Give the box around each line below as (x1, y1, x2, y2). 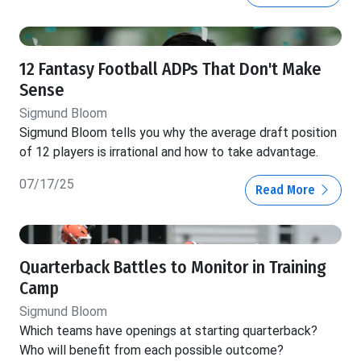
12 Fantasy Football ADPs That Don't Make (19, 58, 322, 80)
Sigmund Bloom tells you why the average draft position (19, 124, 337, 140)
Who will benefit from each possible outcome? (19, 342, 284, 358)
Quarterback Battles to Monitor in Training (19, 256, 326, 278)
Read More (255, 181, 318, 197)
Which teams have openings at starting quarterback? (19, 322, 317, 338)
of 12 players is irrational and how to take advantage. (19, 143, 318, 160)
